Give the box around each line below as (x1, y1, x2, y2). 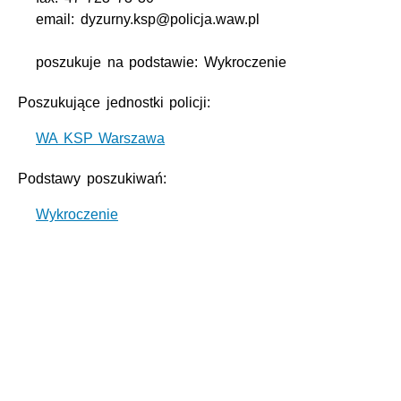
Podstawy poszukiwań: (18, 171, 166, 187)
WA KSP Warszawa (36, 131, 166, 147)
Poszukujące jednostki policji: (18, 95, 211, 111)
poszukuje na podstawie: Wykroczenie (36, 55, 286, 71)
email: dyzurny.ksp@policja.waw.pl (36, 12, 260, 28)
